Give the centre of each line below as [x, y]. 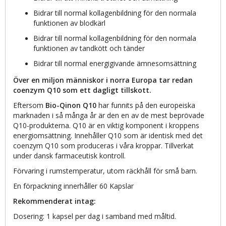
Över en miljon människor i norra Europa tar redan [103, 80]
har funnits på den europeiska [146, 105]
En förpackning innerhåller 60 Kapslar [73, 186]
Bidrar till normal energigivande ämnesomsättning [115, 63]
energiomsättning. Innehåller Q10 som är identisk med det [108, 135]
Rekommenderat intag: [54, 201]
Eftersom [29, 105]
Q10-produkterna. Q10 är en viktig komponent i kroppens [106, 125]
